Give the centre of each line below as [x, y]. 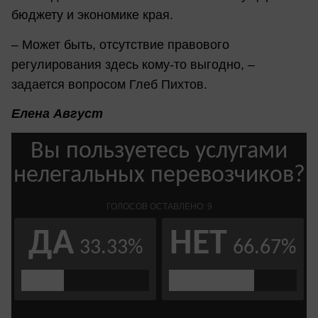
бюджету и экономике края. [92, 15]
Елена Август [57, 113]
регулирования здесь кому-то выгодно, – [133, 64]
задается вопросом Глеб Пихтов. [109, 84]
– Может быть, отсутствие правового [120, 44]
